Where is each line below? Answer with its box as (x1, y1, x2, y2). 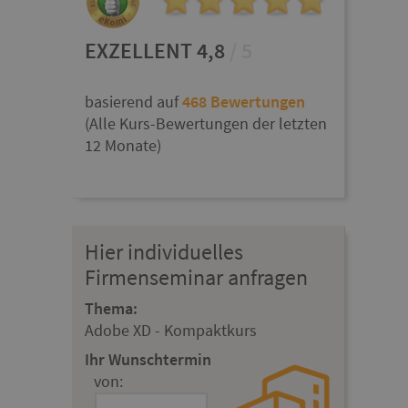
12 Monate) (85, 134, 162, 156)
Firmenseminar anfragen (85, 262, 309, 291)
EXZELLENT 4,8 (85, 36, 226, 65)
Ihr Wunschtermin (85, 348, 212, 370)
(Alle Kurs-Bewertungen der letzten (85, 112, 328, 134)
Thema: (85, 297, 138, 319)
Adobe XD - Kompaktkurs (85, 319, 258, 341)
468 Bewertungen (182, 90, 306, 112)
